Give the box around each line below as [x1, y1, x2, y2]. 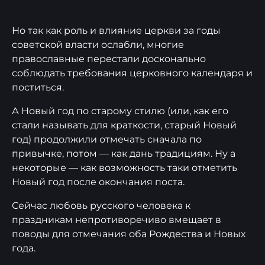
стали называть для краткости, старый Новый [12, 119, 237, 131]
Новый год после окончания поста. [12, 176, 185, 188]
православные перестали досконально [12, 53, 206, 64]
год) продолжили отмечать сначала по [12, 134, 202, 145]
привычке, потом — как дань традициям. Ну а [12, 148, 235, 159]
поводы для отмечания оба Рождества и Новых [12, 228, 245, 240]
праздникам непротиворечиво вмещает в [12, 214, 221, 225]
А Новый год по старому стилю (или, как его [12, 105, 228, 117]
